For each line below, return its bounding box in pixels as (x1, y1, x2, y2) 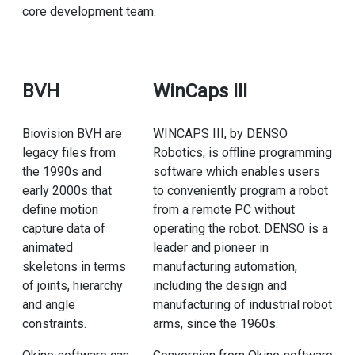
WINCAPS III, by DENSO (152, 126, 288, 142)
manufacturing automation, (152, 259, 297, 275)
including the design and (152, 278, 287, 294)
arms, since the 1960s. (152, 316, 278, 332)
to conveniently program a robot (152, 183, 328, 199)
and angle (21, 297, 75, 313)
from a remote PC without (152, 202, 295, 218)
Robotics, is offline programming (152, 145, 332, 161)
